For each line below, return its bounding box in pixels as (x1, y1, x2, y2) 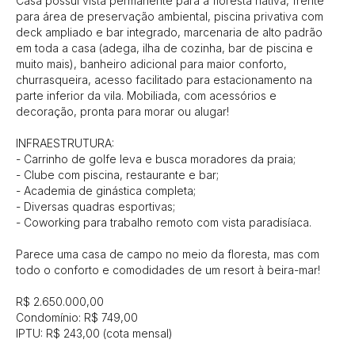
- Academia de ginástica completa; (16, 183, 196, 197)
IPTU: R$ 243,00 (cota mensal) (16, 326, 173, 340)
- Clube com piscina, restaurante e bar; (16, 167, 219, 181)
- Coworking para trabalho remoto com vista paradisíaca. (16, 215, 311, 229)
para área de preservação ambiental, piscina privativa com (16, 9, 323, 23)
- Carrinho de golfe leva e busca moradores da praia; (16, 151, 296, 166)
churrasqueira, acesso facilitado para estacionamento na (16, 72, 312, 86)
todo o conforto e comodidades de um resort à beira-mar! (16, 262, 323, 277)
